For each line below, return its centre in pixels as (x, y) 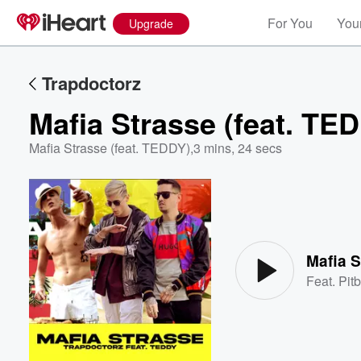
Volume (305, 224)
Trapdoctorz (91, 83)
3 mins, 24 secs (238, 148)
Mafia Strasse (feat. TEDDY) (110, 148)
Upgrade (151, 23)
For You (290, 23)
